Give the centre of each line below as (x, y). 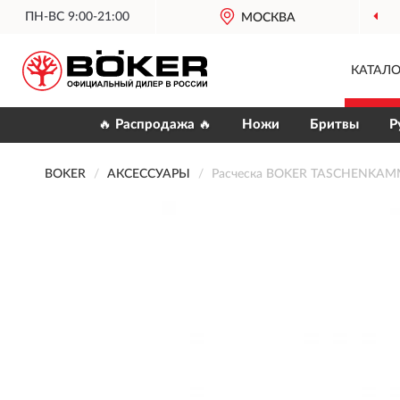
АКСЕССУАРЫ (149, 174)
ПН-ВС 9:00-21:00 (78, 17)
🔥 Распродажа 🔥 (155, 125)
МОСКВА (269, 18)
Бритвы (334, 125)
